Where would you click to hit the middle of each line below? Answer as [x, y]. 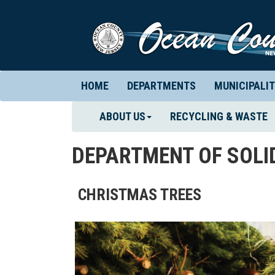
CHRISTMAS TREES [140, 195]
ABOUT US [122, 116]
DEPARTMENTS [161, 86]
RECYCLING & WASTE [219, 116]
